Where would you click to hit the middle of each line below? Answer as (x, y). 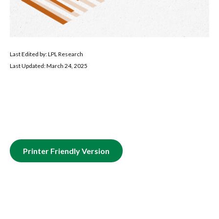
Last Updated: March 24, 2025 (49, 66)
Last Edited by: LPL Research (46, 54)
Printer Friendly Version (66, 151)
